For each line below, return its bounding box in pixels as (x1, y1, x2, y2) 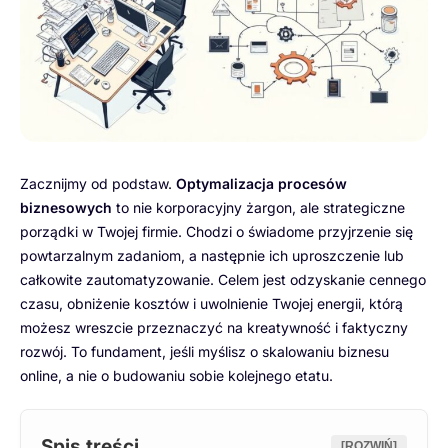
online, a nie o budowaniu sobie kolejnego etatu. (20, 366, 333, 384)
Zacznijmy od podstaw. (20, 174, 176, 192)
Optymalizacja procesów (176, 174, 347, 192)
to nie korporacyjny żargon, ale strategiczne (112, 198, 405, 216)
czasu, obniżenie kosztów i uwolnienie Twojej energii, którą (20, 294, 403, 312)
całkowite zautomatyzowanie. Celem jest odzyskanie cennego (20, 270, 426, 288)
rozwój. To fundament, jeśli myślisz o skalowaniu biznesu (20, 342, 389, 360)
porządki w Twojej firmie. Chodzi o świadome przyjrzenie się (20, 222, 413, 240)
